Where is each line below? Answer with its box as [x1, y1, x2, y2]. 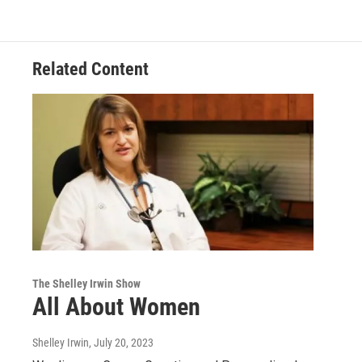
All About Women [32, 292, 200, 321]
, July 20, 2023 [89, 335, 154, 349]
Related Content [32, 59, 149, 79]
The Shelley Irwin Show [32, 276, 141, 290]
